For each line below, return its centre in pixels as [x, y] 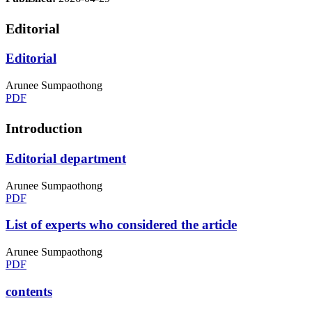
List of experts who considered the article [121, 225]
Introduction [44, 128]
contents [29, 291]
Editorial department [66, 158]
